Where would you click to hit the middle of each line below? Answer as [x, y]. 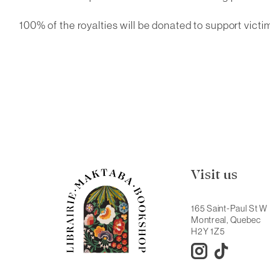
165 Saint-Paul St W [230, 209]
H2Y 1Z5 [208, 231]
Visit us [215, 175]
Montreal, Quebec [226, 220]
